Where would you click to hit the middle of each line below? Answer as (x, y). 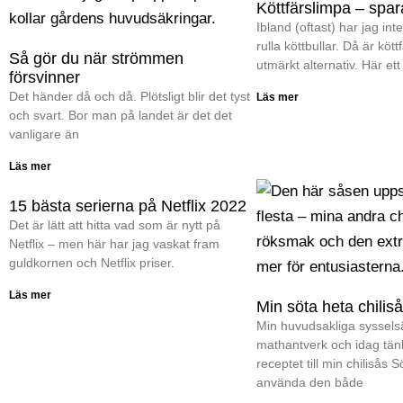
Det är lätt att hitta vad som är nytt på (115, 224)
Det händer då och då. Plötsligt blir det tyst (130, 96)
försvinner (45, 77)
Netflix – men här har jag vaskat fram (114, 243)
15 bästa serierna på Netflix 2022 (128, 206)
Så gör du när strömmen (96, 58)
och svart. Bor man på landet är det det (121, 115)
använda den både (310, 382)
